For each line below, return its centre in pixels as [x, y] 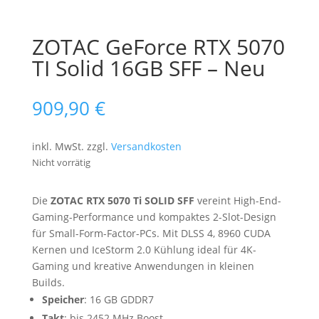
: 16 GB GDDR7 [119, 299]
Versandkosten [146, 146]
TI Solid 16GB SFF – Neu [148, 68]
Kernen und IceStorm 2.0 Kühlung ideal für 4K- [144, 250]
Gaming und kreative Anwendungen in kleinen [143, 266]
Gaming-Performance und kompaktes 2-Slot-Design [154, 217]
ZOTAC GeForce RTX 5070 [158, 47]
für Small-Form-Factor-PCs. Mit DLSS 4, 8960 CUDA [151, 233]
